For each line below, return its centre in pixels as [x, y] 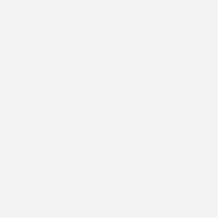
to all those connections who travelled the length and [101, 84]
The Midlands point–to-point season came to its [102, 9]
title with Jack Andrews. [49, 177]
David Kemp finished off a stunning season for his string [105, 134]
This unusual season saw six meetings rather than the [101, 52]
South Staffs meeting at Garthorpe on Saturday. [101, 34]
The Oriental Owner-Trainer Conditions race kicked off [103, 194]
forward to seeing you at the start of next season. [94, 116]
